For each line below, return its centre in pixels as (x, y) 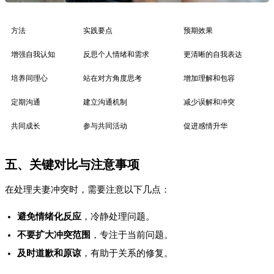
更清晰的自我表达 (213, 55)
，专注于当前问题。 (132, 235)
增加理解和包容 (209, 79)
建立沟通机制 (105, 102)
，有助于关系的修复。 (127, 254)
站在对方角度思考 (113, 79)
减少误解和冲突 (209, 102)
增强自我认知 (33, 55)
